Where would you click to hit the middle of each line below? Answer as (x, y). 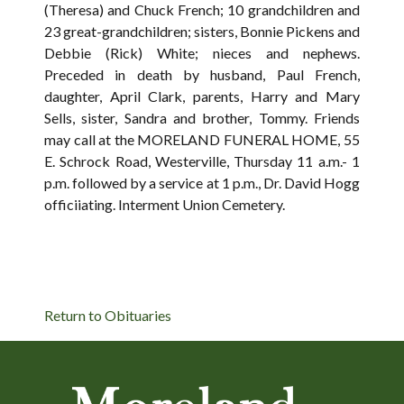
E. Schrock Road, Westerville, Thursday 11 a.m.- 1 (202, 161)
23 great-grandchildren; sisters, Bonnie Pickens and (202, 31)
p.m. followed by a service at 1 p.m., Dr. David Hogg (202, 183)
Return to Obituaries (108, 315)
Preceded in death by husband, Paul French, (202, 74)
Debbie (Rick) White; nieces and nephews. (202, 53)
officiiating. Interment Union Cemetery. (165, 204)
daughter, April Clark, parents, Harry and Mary (202, 96)
